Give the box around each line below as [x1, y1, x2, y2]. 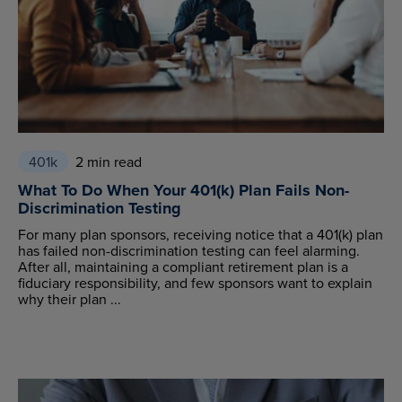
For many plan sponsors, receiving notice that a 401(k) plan [18, 224, 383, 245]
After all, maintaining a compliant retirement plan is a [18, 257, 348, 277]
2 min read [75, 152, 142, 172]
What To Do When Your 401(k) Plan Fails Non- [18, 179, 349, 203]
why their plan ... [18, 289, 121, 310]
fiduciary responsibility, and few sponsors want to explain [18, 273, 372, 293]
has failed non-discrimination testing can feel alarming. [18, 240, 360, 261]
